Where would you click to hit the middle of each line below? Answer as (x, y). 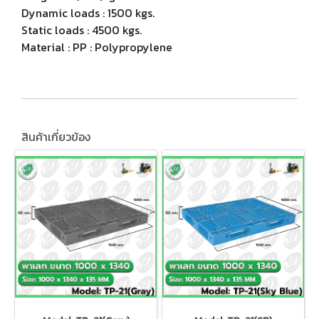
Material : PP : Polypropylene (97, 47)
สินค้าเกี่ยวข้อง (56, 137)
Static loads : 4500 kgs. (82, 30)
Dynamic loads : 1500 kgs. (88, 13)
